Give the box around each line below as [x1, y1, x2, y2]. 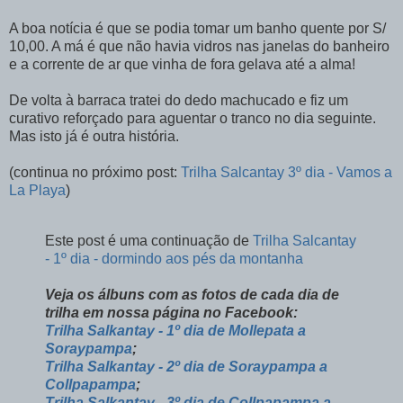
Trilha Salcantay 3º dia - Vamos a [181, 165, 392, 181]
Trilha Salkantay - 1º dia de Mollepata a [45, 323, 306, 339]
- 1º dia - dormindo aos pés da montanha [45, 251, 303, 267]
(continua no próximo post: [9, 165, 181, 181]
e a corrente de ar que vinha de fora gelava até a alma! [9, 57, 355, 73]
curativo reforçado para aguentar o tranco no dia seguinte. [9, 111, 376, 127]
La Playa [9, 183, 66, 199]
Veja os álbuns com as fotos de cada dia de [45, 287, 339, 303]
